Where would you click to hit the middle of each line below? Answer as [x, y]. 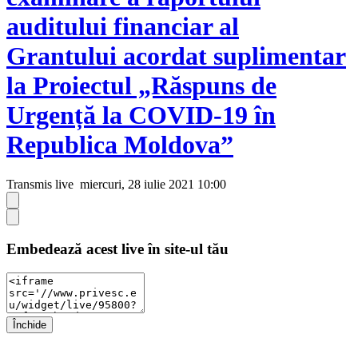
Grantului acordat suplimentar [176, 56]
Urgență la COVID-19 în [141, 115]
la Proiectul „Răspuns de [141, 86]
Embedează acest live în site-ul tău [117, 249]
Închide [30, 325]
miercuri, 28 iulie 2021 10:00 [151, 184]
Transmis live [40, 184]
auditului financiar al [123, 27]
